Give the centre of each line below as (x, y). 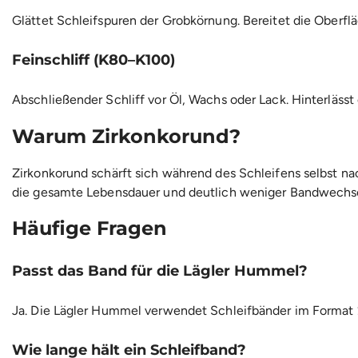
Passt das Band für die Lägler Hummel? (160, 271)
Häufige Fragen (89, 229)
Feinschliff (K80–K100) (93, 60)
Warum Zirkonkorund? (126, 136)
